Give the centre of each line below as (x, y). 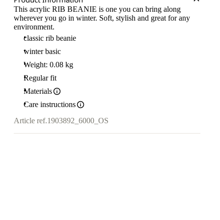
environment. (34, 27)
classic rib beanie (50, 38)
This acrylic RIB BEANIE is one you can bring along (97, 9)
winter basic (42, 51)
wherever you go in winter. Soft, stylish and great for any (102, 18)
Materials (38, 91)
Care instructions (50, 104)
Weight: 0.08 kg (48, 65)
